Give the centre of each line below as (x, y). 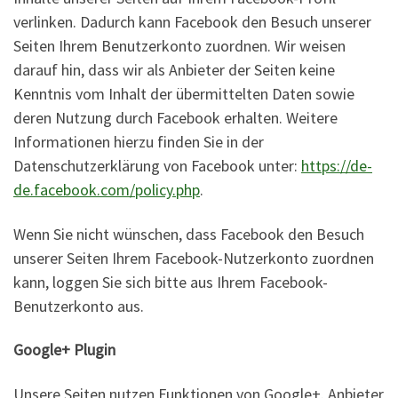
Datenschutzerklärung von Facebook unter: (157, 166)
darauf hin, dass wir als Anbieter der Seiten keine (174, 70)
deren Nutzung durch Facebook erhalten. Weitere (175, 118)
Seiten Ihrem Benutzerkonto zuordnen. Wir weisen (179, 46)
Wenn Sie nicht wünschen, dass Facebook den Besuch (189, 234)
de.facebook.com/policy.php (107, 190)
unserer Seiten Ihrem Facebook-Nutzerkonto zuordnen (194, 258)
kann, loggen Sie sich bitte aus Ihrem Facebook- (171, 282)
